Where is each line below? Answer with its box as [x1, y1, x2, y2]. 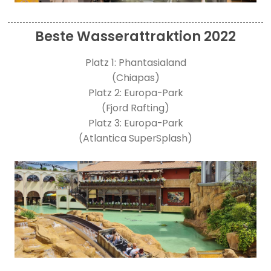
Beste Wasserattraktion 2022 [35, 27, 236, 47]
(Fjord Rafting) [102, 100, 169, 115]
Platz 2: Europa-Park [88, 85, 183, 100]
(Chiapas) [111, 70, 160, 85]
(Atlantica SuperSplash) [79, 131, 192, 145]
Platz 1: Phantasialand [85, 55, 186, 70]
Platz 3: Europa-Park [88, 116, 183, 130]
